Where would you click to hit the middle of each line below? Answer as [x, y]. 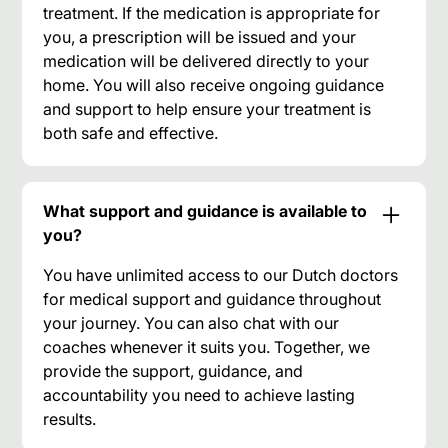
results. [70, 418]
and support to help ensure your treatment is [207, 108]
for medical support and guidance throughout [212, 298]
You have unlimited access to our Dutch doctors [221, 274]
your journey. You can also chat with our [191, 322]
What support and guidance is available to [205, 210]
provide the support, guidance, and [173, 370]
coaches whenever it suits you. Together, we [207, 346]
